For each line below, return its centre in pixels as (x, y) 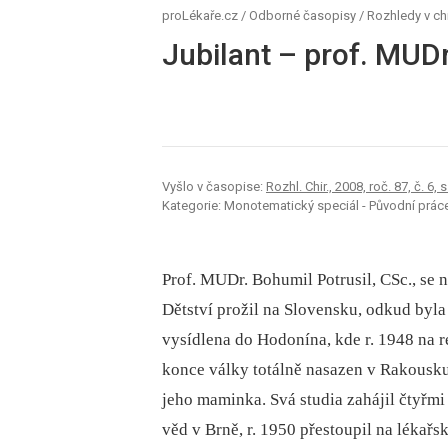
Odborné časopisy (302, 15)
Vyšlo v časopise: (214, 187)
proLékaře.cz (200, 15)
